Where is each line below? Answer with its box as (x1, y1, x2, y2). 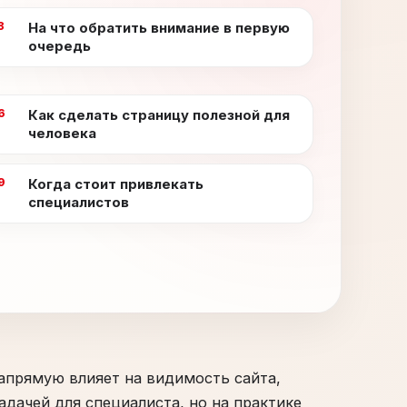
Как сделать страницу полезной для (28, 106, 291, 124)
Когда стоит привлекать (28, 175, 204, 193)
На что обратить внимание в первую (28, 19, 291, 36)
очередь (28, 37, 92, 55)
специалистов (28, 194, 130, 211)
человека (28, 124, 97, 142)
